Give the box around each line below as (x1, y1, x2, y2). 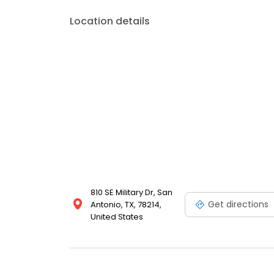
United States (91, 211, 143, 223)
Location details (70, 14, 150, 29)
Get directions (208, 198, 268, 210)
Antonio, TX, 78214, (91, 199, 161, 211)
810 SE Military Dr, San (91, 187, 172, 199)
